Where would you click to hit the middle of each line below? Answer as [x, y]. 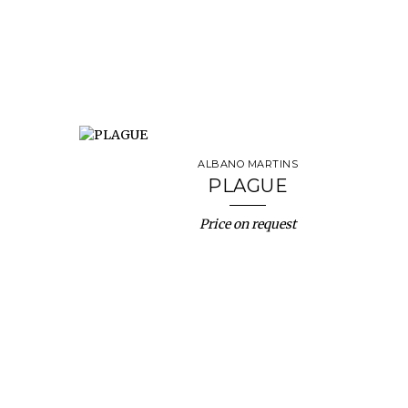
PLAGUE [248, 186]
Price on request [248, 224]
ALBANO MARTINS [248, 164]
